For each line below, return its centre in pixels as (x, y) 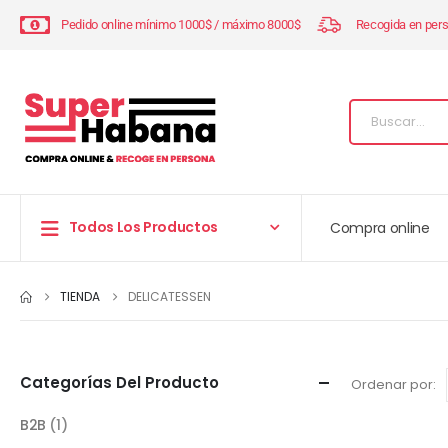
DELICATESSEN (169, 296)
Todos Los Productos (143, 227)
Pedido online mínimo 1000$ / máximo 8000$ (181, 24)
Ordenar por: (393, 384)
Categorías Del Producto (119, 382)
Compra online (380, 228)
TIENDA (80, 296)
